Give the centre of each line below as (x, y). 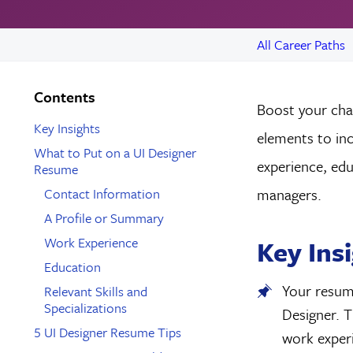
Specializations (86, 307)
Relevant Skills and (96, 291)
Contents (65, 97)
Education (73, 266)
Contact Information (102, 193)
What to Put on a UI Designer (115, 152)
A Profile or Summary (104, 217)
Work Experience (91, 242)
